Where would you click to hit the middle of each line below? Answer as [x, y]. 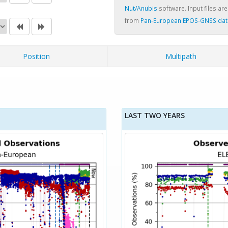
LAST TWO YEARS [155, 115]
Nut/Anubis [141, 8]
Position [36, 56]
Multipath [181, 56]
